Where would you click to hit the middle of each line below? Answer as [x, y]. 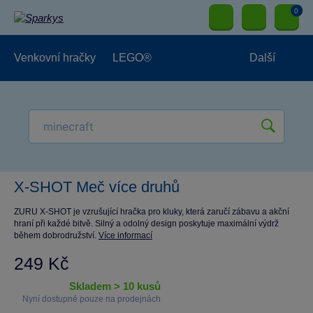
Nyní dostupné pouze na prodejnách [92, 299]
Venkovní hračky [55, 58]
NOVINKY [130, 150]
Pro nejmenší [55, 150]
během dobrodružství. [56, 235]
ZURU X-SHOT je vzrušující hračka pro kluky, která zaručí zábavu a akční [152, 212]
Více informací [125, 235]
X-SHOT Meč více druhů [97, 187]
